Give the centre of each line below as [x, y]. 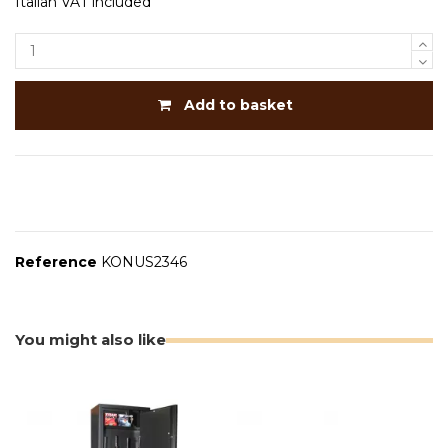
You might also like [90, 339]
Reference [56, 261]
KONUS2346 [144, 261]
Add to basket [238, 104]
